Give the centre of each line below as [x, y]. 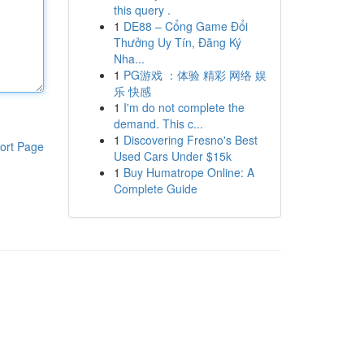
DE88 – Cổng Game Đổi [185, 26]
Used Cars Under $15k [172, 156]
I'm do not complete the [184, 107]
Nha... [129, 58]
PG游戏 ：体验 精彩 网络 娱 [195, 75]
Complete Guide [155, 188]
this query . [142, 10]
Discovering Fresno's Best [190, 140]
